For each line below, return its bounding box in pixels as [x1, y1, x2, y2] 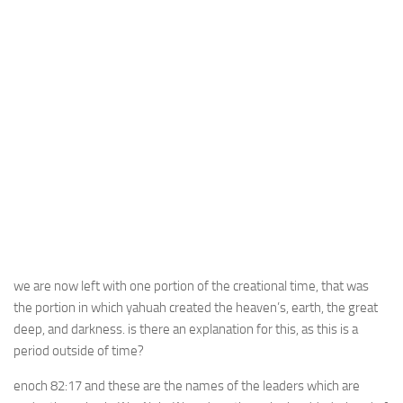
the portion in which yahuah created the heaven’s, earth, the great [13, 300, 378, 316]
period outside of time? [13, 343, 144, 359]
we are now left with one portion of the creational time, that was [13, 278, 369, 294]
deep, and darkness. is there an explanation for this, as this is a [13, 321, 358, 337]
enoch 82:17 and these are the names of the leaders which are [13, 378, 360, 394]
